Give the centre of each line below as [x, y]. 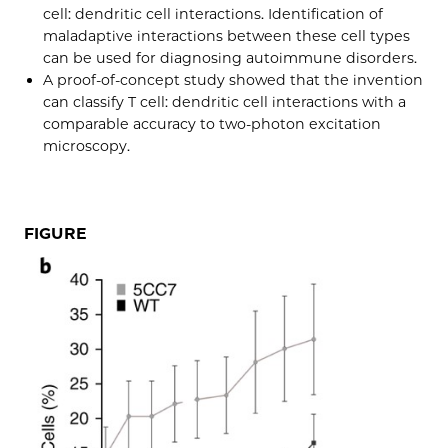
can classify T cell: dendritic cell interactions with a [225, 101]
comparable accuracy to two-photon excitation [212, 123]
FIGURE [55, 234]
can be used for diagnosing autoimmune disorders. [230, 57]
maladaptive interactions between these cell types [227, 35]
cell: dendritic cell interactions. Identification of [213, 13]
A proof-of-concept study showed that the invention [233, 79]
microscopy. [89, 145]
